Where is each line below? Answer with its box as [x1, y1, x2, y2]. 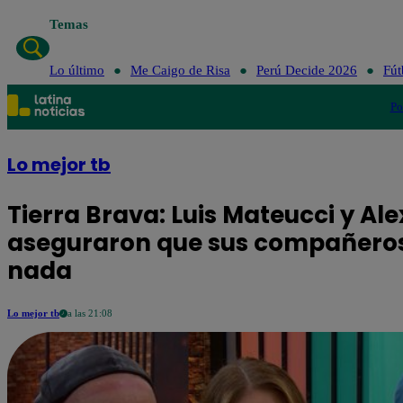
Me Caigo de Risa [130, 63, 230, 77]
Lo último [49, 63, 104, 77]
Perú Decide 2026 [255, 63, 357, 77]
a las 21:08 [67, 308, 112, 318]
